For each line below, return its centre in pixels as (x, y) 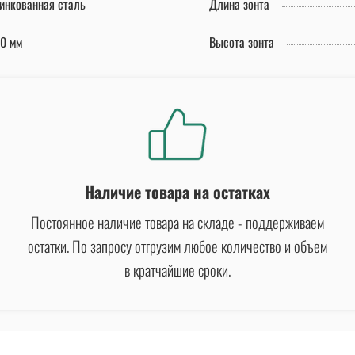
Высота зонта (242, 42)
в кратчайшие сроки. (177, 269)
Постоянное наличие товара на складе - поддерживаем (177, 221)
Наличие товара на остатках (177, 191)
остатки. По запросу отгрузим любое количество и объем (177, 245)
